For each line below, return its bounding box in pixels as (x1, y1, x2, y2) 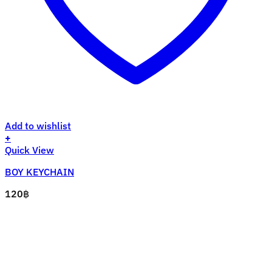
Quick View (5, 144, 54, 157)
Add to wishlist (5, 120, 71, 132)
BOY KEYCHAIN (5, 166, 74, 178)
